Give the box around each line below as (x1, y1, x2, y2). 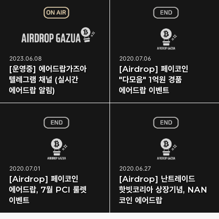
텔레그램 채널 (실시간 (9, 75, 78, 85)
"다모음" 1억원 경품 (118, 75, 182, 85)
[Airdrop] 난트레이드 (118, 174, 195, 184)
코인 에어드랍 (118, 196, 162, 206)
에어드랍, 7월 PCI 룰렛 (9, 185, 87, 195)
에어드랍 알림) (9, 86, 55, 96)
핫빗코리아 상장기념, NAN (118, 185, 207, 195)
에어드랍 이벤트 (118, 86, 169, 96)
